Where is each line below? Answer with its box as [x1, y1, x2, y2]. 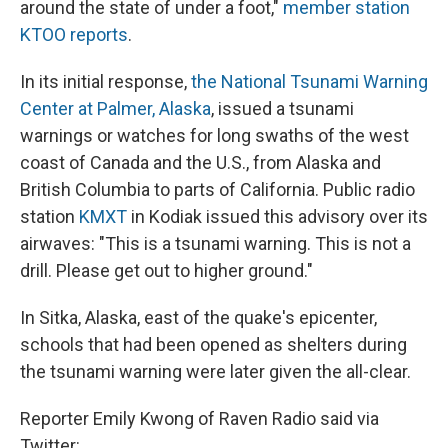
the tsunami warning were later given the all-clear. [20, 361, 411, 383]
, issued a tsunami [211, 98, 354, 120]
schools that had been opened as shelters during [20, 334, 407, 356]
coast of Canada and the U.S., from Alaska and [20, 152, 381, 174]
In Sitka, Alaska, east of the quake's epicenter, [20, 307, 377, 329]
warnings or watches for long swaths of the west [20, 125, 409, 147]
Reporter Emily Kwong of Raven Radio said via [20, 408, 379, 430]
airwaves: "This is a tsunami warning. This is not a [20, 233, 411, 255]
